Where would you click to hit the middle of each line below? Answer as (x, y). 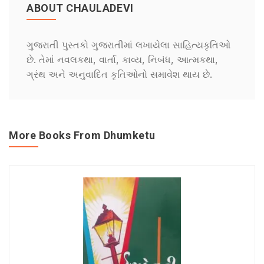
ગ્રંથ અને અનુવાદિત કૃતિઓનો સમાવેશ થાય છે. (119, 74)
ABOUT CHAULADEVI (80, 8)
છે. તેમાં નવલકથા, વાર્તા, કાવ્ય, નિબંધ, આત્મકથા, (122, 60)
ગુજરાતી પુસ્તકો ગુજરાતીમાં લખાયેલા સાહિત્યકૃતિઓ (128, 45)
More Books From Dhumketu (82, 135)
